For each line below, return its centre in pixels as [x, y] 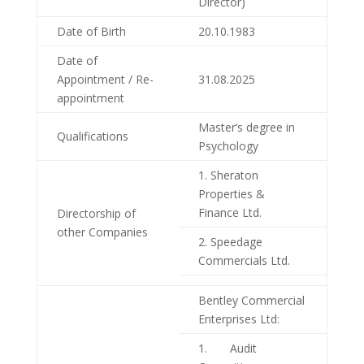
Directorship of [96, 214]
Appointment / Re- [105, 80]
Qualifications [92, 136]
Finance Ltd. [230, 213]
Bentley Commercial [251, 301]
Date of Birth [91, 32]
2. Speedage [230, 242]
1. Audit [227, 349]
